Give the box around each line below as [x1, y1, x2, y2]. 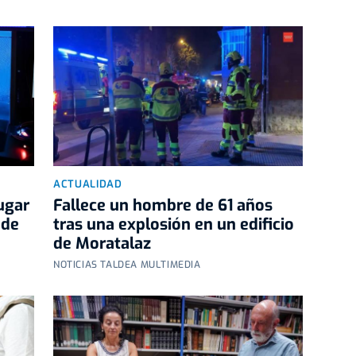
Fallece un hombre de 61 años [53, 195, 273, 217]
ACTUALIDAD [53, 177, 122, 192]
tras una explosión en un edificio [53, 214, 294, 236]
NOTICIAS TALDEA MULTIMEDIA [53, 258, 201, 272]
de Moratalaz [53, 233, 151, 255]
